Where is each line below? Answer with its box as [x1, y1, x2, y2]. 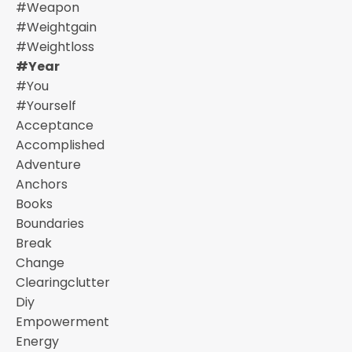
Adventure [16, 156, 81, 174]
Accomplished [16, 136, 104, 154]
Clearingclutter [16, 273, 110, 291]
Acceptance [16, 116, 93, 134]
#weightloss [16, 38, 94, 56]
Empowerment [16, 313, 109, 331]
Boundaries [16, 214, 84, 233]
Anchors [16, 175, 68, 193]
